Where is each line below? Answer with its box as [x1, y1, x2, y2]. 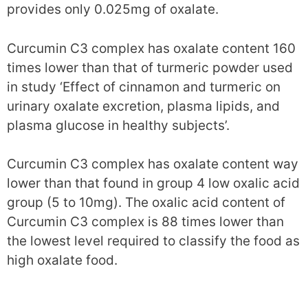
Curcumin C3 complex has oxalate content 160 [7, 40, 296, 56]
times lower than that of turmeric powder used [7, 59, 293, 76]
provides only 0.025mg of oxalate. [7, 1, 219, 18]
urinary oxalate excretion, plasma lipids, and [7, 98, 280, 114]
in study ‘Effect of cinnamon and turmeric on [7, 78, 280, 95]
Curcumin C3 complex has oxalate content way [7, 156, 298, 173]
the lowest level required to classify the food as [7, 233, 300, 250]
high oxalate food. [7, 252, 118, 269]
